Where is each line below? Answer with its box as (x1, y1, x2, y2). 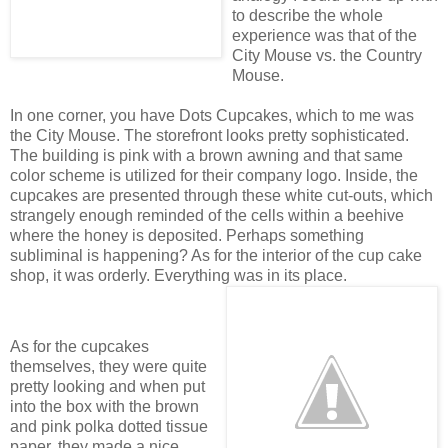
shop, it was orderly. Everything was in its (10, 266, 300, 284)
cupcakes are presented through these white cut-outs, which (10, 186, 433, 204)
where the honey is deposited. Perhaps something (10, 226, 364, 244)
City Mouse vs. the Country (232, 46, 422, 64)
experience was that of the (232, 26, 417, 44)
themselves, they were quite (10, 358, 207, 376)
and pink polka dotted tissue (10, 418, 208, 436)
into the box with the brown (10, 398, 199, 416)
